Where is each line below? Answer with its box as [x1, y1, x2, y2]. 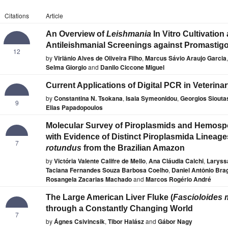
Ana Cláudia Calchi [149, 156, 204, 166]
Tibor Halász [108, 217, 144, 226]
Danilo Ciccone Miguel [100, 63, 164, 72]
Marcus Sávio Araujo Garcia [145, 53, 226, 63]
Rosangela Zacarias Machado [46, 175, 132, 184]
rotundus [46, 144, 81, 153]
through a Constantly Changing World [46, 204, 193, 213]
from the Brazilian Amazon [81, 144, 185, 153]
